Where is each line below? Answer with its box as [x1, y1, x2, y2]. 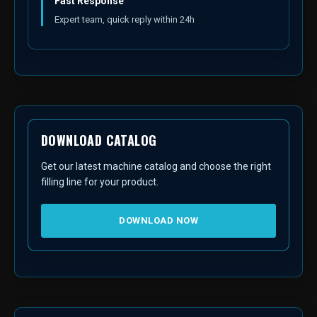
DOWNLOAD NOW [119, 215, 198, 226]
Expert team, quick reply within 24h [54, 14, 195, 25]
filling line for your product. [41, 176, 158, 188]
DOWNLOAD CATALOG [41, 131, 157, 150]
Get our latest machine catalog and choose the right [41, 161, 271, 173]
